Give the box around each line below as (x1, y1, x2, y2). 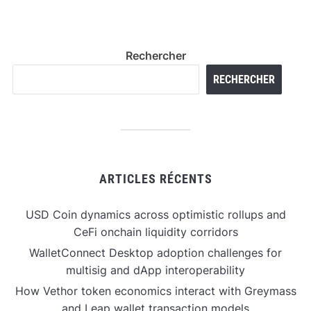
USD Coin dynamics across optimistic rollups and (25, 208, 286, 221)
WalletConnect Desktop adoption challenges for (29, 246, 282, 260)
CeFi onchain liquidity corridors (73, 225, 238, 239)
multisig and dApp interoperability (66, 263, 245, 277)
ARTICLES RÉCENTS (99, 171, 212, 186)
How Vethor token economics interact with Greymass (15, 284, 296, 298)
